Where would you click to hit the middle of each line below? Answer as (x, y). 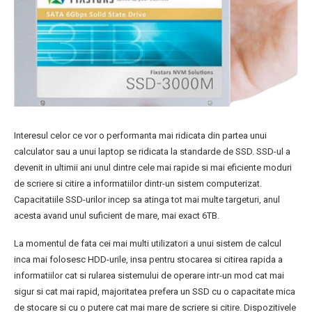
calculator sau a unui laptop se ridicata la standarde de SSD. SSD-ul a (152, 152)
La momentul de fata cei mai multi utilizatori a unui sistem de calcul (148, 244)
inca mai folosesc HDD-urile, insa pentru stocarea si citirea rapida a (148, 260)
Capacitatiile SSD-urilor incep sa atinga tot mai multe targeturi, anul (147, 200)
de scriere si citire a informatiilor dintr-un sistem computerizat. (138, 184)
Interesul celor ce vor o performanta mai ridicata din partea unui (140, 136)
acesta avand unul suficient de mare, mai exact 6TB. (117, 216)
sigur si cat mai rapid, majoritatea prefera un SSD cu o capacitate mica (155, 292)
